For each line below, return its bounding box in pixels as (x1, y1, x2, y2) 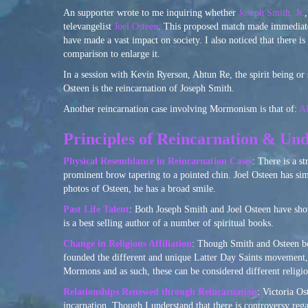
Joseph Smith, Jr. (239, 7, 305, 18)
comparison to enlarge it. (63, 48, 160, 59)
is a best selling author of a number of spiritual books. (63, 217, 274, 228)
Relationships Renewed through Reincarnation (63, 286, 257, 297)
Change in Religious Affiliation (63, 238, 192, 249)
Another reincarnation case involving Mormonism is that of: (63, 103, 297, 114)
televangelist (63, 21, 114, 32)
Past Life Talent (63, 203, 129, 214)
